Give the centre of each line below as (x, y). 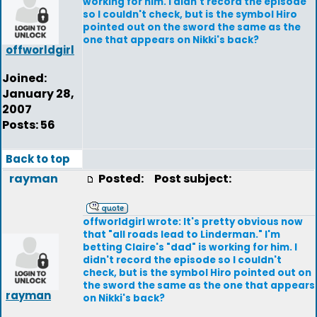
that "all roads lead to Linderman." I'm (181, 235)
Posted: (122, 179)
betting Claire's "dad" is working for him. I (190, 247)
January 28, (38, 94)
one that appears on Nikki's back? (171, 40)
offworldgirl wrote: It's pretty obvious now (193, 222)
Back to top (38, 159)
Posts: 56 (29, 125)
